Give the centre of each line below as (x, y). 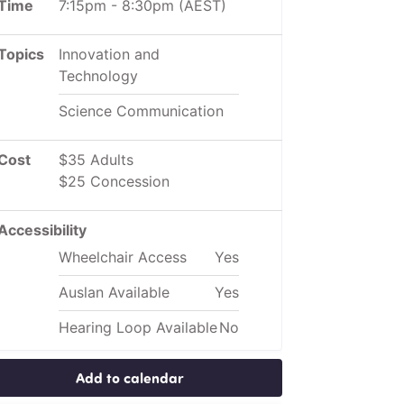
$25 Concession (114, 181)
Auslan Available (114, 292)
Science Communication (141, 110)
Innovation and (109, 54)
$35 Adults (96, 159)
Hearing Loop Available (138, 327)
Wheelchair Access (122, 257)
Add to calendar (130, 377)
